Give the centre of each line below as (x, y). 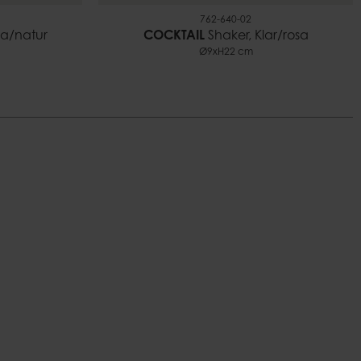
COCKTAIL (174, 36)
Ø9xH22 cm (226, 52)
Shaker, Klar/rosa (256, 36)
